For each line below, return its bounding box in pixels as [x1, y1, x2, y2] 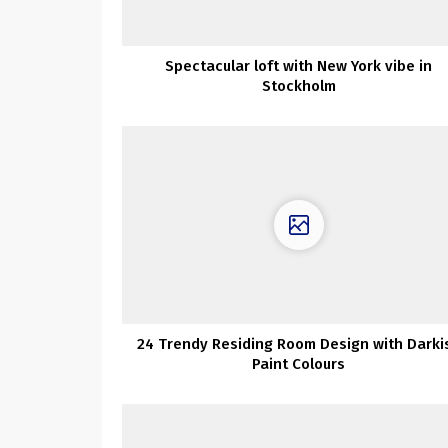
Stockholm [261, 76, 336, 95]
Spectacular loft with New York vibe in [165, 56, 433, 75]
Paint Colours [252, 355, 346, 374]
